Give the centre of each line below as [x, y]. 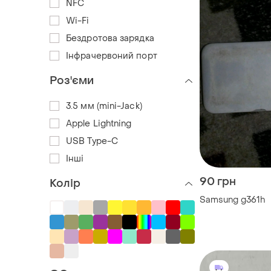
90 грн [218, 181]
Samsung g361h [232, 200]
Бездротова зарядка [110, 38]
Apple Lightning [99, 123]
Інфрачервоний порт [112, 56]
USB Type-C [92, 141]
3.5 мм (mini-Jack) [104, 106]
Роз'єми [72, 80]
